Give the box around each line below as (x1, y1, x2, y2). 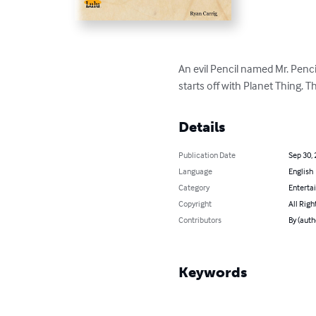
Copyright (178, 198, 212, 209)
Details (178, 119, 226, 136)
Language (178, 166, 213, 177)
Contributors (178, 214, 222, 226)
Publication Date (178, 150, 236, 161)
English (288, 166, 313, 177)
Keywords (178, 264, 248, 281)
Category (178, 182, 210, 193)
